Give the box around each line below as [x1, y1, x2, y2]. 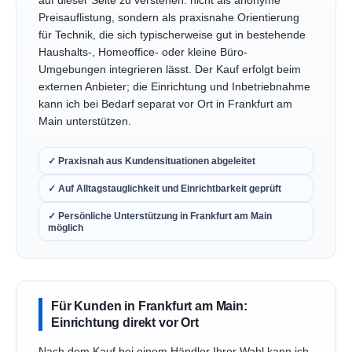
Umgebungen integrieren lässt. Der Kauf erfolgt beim [38, 63, 301, 75]
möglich [48, 222, 83, 233]
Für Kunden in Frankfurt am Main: [51, 299, 247, 313]
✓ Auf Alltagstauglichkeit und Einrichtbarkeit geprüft [48, 183, 281, 194]
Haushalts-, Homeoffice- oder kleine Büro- [38, 46, 247, 58]
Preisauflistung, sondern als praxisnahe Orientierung [38, 11, 299, 24]
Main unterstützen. [38, 115, 131, 127]
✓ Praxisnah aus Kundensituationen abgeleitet [48, 156, 255, 167]
